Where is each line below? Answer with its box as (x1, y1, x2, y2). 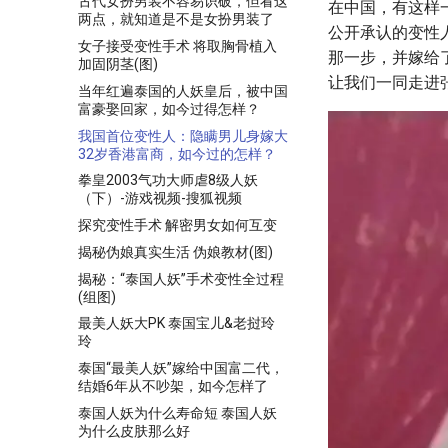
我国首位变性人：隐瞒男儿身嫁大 (78, 127, 288, 144)
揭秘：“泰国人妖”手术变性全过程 (78, 270, 284, 287)
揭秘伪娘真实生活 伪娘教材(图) (78, 243, 273, 260)
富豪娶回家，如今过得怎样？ (78, 100, 260, 117)
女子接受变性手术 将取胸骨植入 (78, 38, 277, 54)
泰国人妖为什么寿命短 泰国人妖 (78, 404, 277, 421)
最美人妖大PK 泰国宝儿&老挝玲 (78, 315, 275, 332)
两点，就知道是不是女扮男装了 (78, 11, 274, 28)
